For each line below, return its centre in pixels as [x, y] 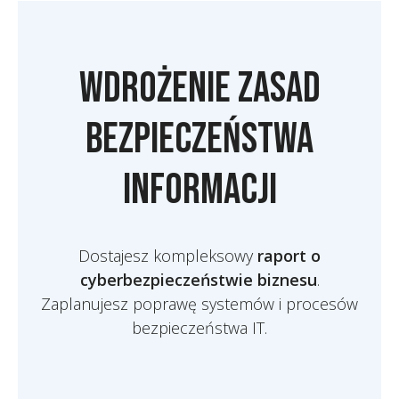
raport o [289, 256]
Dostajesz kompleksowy [168, 256]
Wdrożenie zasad [199, 88]
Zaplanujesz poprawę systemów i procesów [199, 304]
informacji [199, 190]
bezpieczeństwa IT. [199, 328]
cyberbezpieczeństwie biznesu [198, 280]
